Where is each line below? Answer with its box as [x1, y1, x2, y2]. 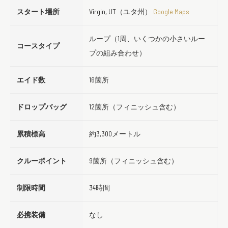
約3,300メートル [89, 129, 140, 138]
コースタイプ [17, 41, 60, 50]
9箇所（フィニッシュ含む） [89, 156, 178, 165]
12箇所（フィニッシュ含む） [89, 102, 180, 111]
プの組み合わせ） [89, 48, 146, 58]
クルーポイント [17, 156, 67, 165]
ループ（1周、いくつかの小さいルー [89, 34, 205, 43]
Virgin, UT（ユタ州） [89, 7, 153, 16]
